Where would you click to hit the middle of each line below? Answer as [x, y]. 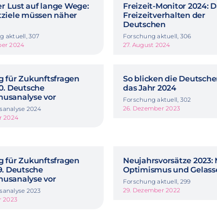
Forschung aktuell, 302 [157, 99]
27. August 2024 [147, 45]
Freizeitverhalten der [164, 15]
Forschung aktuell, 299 [157, 181]
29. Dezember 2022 [152, 190]
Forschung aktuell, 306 [157, 36]
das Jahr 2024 [150, 88]
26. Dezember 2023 [152, 108]
